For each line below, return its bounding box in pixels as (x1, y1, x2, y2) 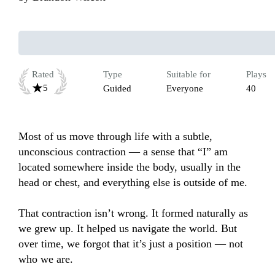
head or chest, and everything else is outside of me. (18, 176, 247, 189)
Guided (103, 83, 131, 94)
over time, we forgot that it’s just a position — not (18, 238, 243, 250)
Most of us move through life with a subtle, (18, 130, 212, 143)
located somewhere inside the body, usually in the (18, 161, 241, 174)
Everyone (166, 83, 203, 94)
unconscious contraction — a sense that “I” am (18, 145, 228, 158)
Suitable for (166, 69, 211, 80)
